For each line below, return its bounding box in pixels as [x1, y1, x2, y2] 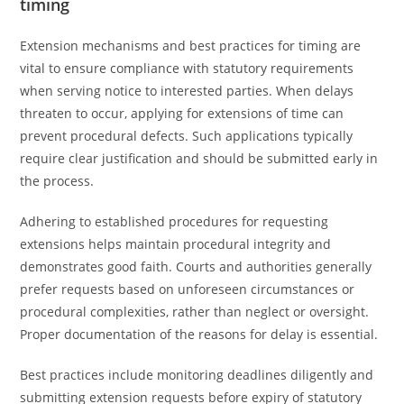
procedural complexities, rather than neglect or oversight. [20, 303, 370, 320]
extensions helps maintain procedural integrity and [20, 235, 332, 252]
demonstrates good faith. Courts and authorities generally [20, 258, 372, 275]
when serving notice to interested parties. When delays [20, 82, 354, 99]
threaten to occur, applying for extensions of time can [20, 105, 344, 122]
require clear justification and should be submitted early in [20, 150, 379, 167]
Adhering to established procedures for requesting [20, 213, 329, 230]
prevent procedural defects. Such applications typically [20, 127, 353, 144]
